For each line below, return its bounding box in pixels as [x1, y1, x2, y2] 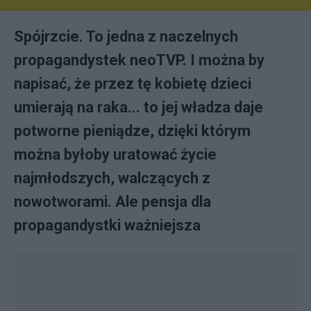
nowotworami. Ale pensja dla [14, 193, 211, 210]
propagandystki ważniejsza [14, 217, 201, 234]
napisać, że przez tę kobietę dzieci [14, 75, 251, 92]
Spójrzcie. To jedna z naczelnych [14, 28, 238, 45]
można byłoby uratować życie [14, 146, 217, 163]
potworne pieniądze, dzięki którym [14, 122, 251, 140]
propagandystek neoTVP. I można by [14, 51, 264, 69]
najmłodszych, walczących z [14, 169, 210, 187]
